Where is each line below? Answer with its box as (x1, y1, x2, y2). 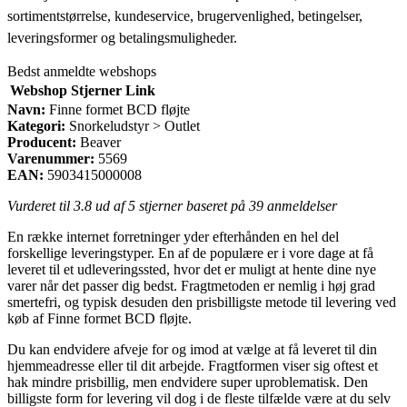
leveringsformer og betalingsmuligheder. (7, 29, 237, 45)
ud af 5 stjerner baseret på (92, 197, 249, 213)
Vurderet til (7, 197, 74, 213)
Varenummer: (7, 150, 94, 166)
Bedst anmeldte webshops (7, 63, 156, 79)
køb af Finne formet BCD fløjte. (7, 310, 192, 326)
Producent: (7, 134, 76, 150)
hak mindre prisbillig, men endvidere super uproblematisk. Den (7, 373, 368, 390)
